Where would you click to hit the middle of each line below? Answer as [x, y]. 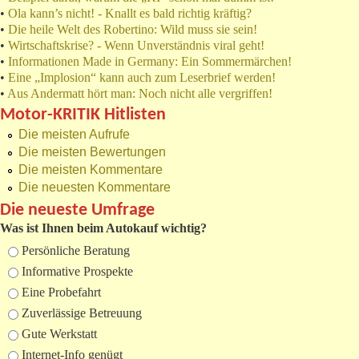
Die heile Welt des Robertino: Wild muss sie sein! [133, 30]
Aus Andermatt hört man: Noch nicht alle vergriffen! [140, 94]
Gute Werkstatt [59, 334]
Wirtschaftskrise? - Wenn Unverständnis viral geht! [136, 46]
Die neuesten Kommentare [95, 188]
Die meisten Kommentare [91, 170]
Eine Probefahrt [61, 292]
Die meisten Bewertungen [92, 152]
